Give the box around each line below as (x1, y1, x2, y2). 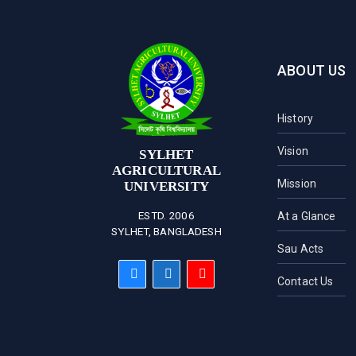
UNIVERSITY (124, 178, 209, 194)
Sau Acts (277, 242, 324, 255)
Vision (277, 144, 308, 157)
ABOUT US (277, 61, 346, 79)
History (277, 111, 313, 125)
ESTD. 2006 (138, 208, 195, 222)
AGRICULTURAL (111, 162, 222, 178)
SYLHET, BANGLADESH (111, 224, 222, 238)
